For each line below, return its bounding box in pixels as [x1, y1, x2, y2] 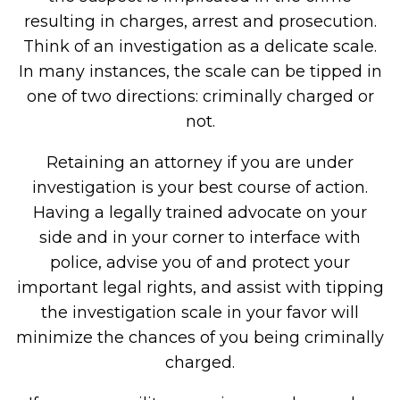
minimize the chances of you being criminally [16, 328, 384, 347]
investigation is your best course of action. [32, 178, 368, 197]
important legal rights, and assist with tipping [16, 278, 384, 297]
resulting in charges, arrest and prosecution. [23, 12, 377, 31]
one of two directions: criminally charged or [26, 87, 374, 106]
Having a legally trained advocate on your [33, 203, 367, 222]
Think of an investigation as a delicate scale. [23, 37, 377, 56]
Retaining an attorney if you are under [46, 153, 354, 172]
